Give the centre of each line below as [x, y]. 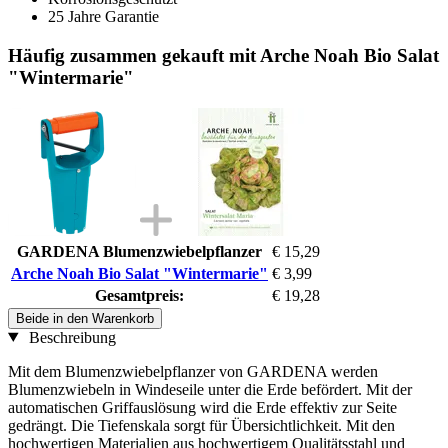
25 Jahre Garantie [103, 17]
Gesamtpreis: [139, 295]
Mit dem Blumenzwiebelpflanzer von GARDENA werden [193, 371]
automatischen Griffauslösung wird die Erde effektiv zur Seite [202, 407]
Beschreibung [70, 337]
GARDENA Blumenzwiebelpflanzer [139, 251]
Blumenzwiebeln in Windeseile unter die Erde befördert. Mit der [210, 389]
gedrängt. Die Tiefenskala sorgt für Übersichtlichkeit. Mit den [201, 425]
